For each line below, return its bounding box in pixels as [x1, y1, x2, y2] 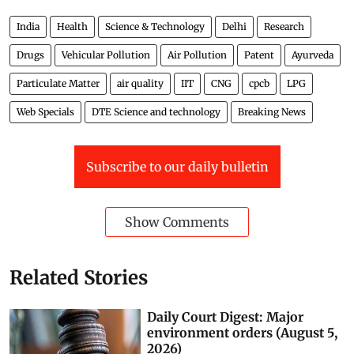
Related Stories [9, 265, 148, 290]
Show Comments [125, 214, 229, 230]
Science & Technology [105, 21, 205, 32]
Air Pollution [168, 49, 227, 61]
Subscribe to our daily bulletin [85, 159, 269, 175]
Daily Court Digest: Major [147, 309, 304, 325]
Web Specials [17, 106, 74, 118]
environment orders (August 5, [147, 325, 338, 341]
